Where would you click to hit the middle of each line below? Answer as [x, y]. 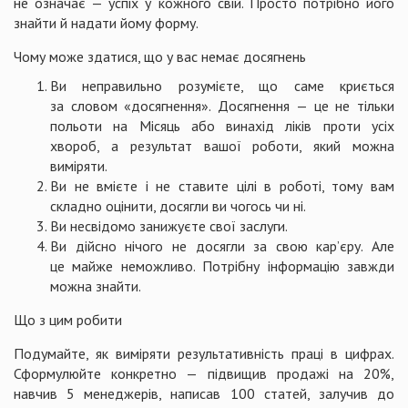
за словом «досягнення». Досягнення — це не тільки [222, 106]
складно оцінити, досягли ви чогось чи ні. [178, 206]
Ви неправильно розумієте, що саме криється [222, 86]
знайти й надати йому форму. [106, 23]
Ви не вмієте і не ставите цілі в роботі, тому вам [222, 186]
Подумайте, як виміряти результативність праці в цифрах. [204, 353]
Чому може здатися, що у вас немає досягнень [160, 56]
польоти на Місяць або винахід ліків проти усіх [222, 126]
